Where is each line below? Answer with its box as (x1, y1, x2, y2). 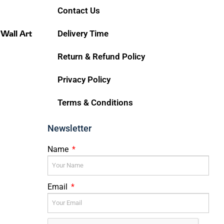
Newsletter (47, 122, 92, 133)
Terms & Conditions (57, 97, 133, 107)
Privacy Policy (57, 74, 111, 84)
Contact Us (57, 5, 100, 15)
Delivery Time (57, 28, 109, 38)
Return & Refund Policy (57, 51, 145, 61)
